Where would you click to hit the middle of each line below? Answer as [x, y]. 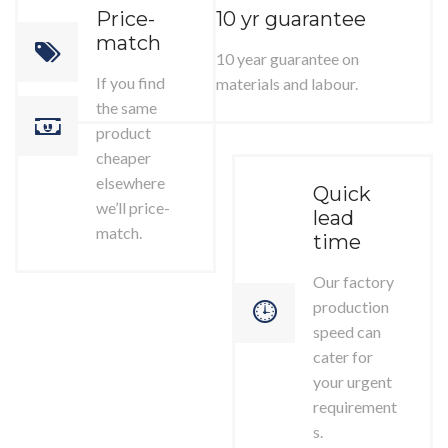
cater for [343, 357]
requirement [355, 407]
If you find [130, 83]
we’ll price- [133, 208]
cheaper [123, 158]
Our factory [354, 282]
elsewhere [130, 183]
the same [126, 108]
